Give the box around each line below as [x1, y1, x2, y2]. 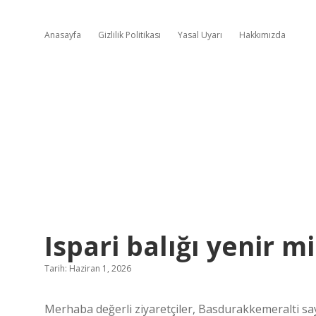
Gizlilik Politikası [98, 29, 161, 41]
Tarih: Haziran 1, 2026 [44, 262, 131, 274]
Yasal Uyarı [178, 29, 222, 41]
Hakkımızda [239, 29, 286, 41]
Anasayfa [44, 29, 81, 41]
